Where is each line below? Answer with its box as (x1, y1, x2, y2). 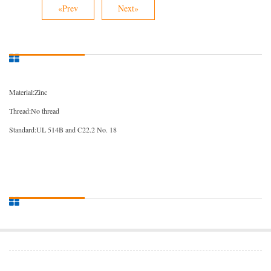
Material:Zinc (9, 87, 47, 97)
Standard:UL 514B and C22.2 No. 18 (9, 125, 117, 134)
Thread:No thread (9, 106, 59, 116)
